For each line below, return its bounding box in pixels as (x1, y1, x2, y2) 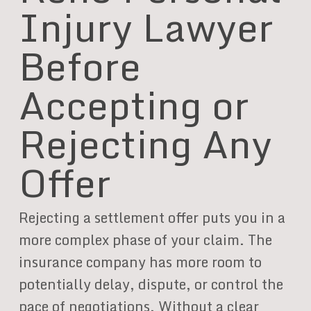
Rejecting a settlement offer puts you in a (18, 205, 285, 229)
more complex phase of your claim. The (18, 228, 272, 251)
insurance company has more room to (18, 250, 262, 274)
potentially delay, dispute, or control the (18, 272, 283, 296)
